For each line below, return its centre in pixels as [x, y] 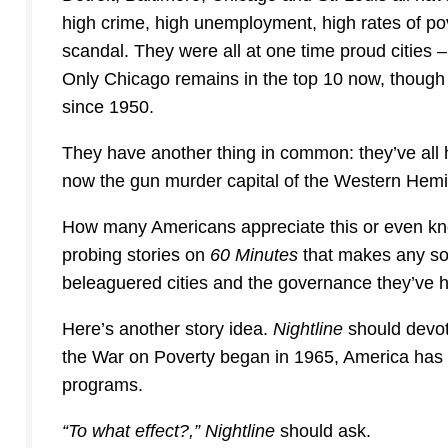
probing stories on [136, 255]
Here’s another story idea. [167, 329]
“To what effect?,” [131, 431]
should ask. [323, 431]
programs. [102, 385]
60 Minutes [256, 255]
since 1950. [108, 107]
